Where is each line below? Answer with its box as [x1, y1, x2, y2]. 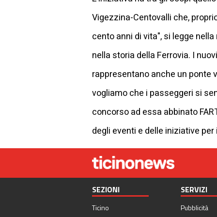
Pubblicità [180, 202, 208, 213]
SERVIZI [180, 184, 207, 196]
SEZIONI [92, 184, 120, 196]
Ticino [92, 202, 109, 213]
